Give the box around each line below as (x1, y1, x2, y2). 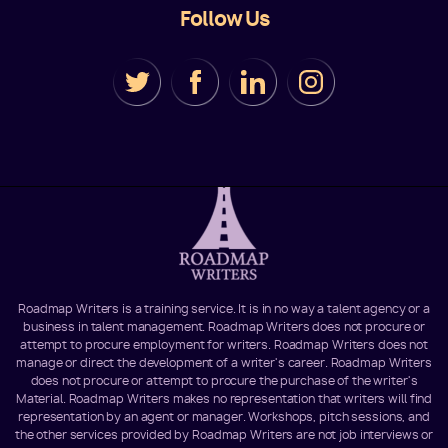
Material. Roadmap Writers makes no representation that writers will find (15, 391, 433, 406)
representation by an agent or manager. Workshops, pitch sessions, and (18, 409, 430, 424)
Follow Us (179, 5, 269, 33)
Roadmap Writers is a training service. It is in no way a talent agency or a (17, 301, 430, 316)
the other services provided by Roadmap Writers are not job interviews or (14, 427, 434, 442)
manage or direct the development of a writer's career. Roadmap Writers (16, 355, 432, 370)
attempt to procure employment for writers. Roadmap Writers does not (20, 337, 428, 352)
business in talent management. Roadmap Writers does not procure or (22, 319, 426, 334)
